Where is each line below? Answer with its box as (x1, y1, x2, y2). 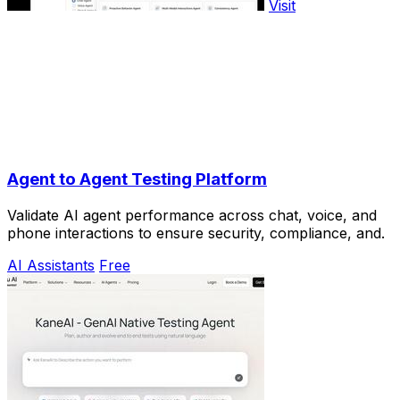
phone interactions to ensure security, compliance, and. (7, 223, 385, 242)
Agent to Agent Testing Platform (7, 169, 267, 190)
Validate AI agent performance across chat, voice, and (7, 205, 377, 224)
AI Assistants (7, 255, 95, 274)
